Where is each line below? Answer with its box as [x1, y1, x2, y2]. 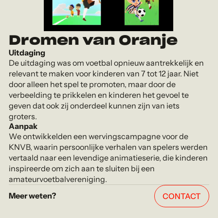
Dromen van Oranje [9, 34, 178, 48]
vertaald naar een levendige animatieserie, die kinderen [9, 152, 208, 163]
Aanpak [9, 121, 38, 131]
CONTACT [162, 191, 201, 201]
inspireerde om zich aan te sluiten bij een [9, 163, 155, 173]
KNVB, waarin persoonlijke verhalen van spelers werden [9, 142, 208, 152]
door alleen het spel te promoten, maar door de [9, 79, 176, 89]
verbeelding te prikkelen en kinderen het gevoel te [9, 90, 189, 100]
